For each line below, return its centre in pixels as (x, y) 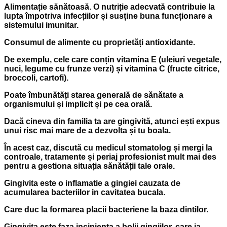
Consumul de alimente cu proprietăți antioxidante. (100, 43)
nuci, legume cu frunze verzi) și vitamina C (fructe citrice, (112, 69)
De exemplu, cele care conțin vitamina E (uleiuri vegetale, (113, 60)
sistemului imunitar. (41, 25)
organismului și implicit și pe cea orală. (78, 104)
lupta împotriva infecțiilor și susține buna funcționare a (108, 16)
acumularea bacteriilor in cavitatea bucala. (85, 193)
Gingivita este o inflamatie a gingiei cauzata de (92, 183)
